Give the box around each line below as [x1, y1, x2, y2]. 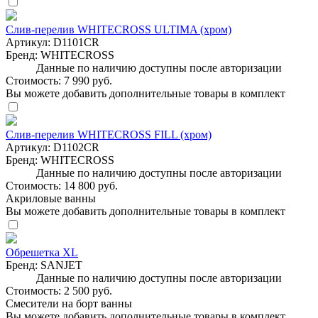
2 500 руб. [64, 284, 112, 297]
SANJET [40, 258, 82, 271]
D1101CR [53, 35, 99, 48]
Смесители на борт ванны [6, 297, 132, 309]
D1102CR [53, 141, 99, 153]
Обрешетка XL [6, 246, 78, 258]
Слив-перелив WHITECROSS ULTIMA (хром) [6, 23, 231, 35]
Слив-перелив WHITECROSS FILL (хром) [6, 128, 212, 141]
